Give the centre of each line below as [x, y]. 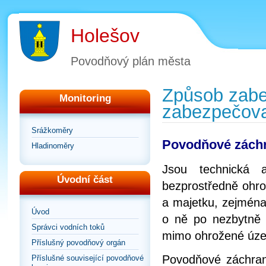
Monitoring [85, 99]
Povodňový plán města [131, 61]
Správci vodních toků [68, 227]
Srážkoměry [52, 131]
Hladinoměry [53, 146]
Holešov [105, 36]
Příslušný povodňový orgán [78, 243]
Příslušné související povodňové [88, 258]
